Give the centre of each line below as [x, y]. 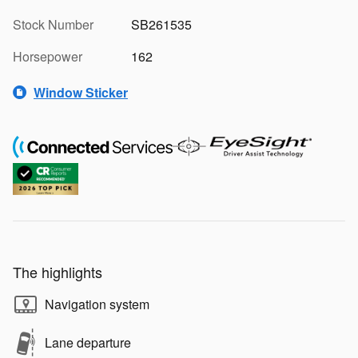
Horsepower [48, 57]
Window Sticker [81, 92]
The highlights [58, 272]
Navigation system [97, 304]
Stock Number [53, 25]
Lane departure [88, 343]
